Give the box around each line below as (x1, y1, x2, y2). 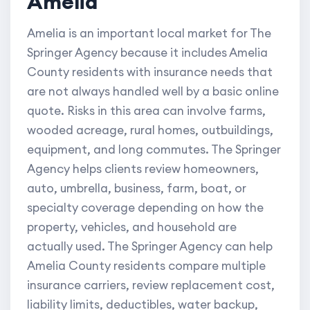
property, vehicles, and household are (27, 219, 237, 235)
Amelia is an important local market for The (27, 26, 271, 42)
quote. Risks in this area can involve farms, (27, 103, 266, 119)
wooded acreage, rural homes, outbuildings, (27, 122, 273, 138)
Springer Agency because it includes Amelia (27, 45, 268, 61)
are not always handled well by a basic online (27, 84, 279, 100)
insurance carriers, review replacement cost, (27, 277, 275, 293)
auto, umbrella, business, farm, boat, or (27, 181, 246, 197)
